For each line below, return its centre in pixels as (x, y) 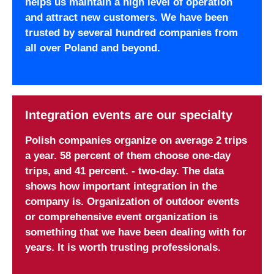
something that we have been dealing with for (135, 232)
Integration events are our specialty (128, 115)
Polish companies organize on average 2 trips (136, 140)
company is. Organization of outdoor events (132, 202)
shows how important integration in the (121, 186)
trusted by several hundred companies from (131, 33)
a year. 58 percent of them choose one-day (128, 156)
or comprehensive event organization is (121, 217)
